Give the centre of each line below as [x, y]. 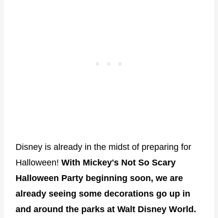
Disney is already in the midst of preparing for [103, 147]
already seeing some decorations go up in [103, 194]
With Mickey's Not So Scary [118, 163]
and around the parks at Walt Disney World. [106, 209]
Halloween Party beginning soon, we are [99, 178]
